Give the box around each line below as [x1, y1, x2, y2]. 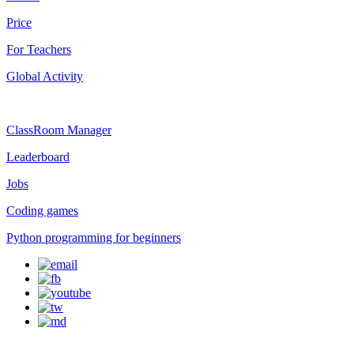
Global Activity [6, 70, 83, 83]
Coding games [6, 204, 78, 217]
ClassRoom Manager [6, 123, 111, 137]
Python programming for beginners [6, 231, 181, 244]
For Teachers [6, 43, 71, 56]
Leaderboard [6, 150, 70, 164]
